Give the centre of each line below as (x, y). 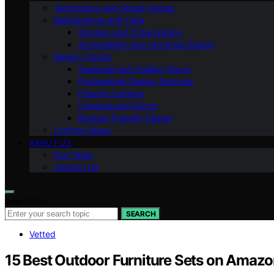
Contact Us (76, 166)
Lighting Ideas (82, 130)
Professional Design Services (136, 81)
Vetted (43, 234)
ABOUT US (51, 143)
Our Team (73, 154)
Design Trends (83, 56)
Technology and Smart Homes (114, 7)
